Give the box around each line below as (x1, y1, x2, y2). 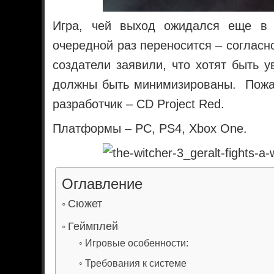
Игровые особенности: (84, 237, 188, 248)
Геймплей (67, 220, 118, 232)
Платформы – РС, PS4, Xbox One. (53, 122, 248, 136)
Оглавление (61, 176, 143, 193)
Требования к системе (84, 257, 187, 269)
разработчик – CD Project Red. (53, 97, 225, 111)
